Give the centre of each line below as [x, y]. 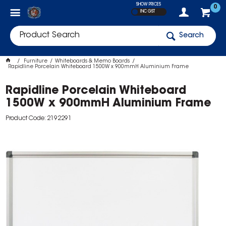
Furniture [36, 62]
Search [191, 36]
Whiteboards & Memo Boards [93, 62]
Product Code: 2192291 [39, 119]
